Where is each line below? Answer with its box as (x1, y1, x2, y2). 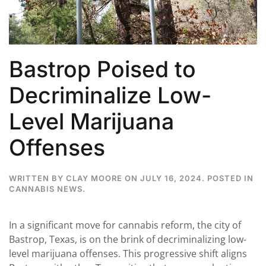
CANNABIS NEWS (9, 184, 83, 194)
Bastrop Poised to (9, 56, 196, 83)
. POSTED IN (202, 173, 254, 183)
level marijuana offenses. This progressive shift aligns (9, 247, 247, 261)
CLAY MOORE (66, 173, 122, 183)
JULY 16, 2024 (140, 173, 202, 183)
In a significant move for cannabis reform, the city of (9, 218, 241, 232)
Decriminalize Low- (9, 82, 211, 109)
